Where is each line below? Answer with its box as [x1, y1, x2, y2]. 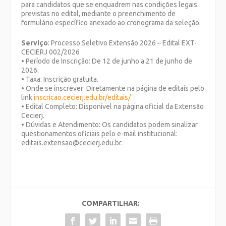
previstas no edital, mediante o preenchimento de [21, 9, 176, 18]
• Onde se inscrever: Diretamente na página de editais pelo [21, 84, 205, 93]
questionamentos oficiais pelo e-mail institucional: [21, 130, 178, 138]
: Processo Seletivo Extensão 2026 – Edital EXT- [48, 39, 197, 47]
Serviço [21, 39, 48, 47]
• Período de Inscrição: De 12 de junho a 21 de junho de [21, 57, 193, 66]
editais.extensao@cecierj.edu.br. [21, 139, 123, 147]
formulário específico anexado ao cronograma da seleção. [21, 18, 201, 27]
